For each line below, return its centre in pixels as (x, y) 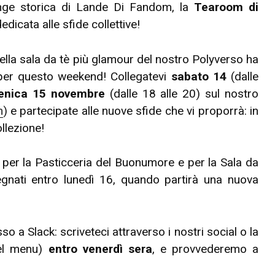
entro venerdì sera (100, 249)
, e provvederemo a (205, 249)
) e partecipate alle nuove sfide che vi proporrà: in (130, 110)
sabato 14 (199, 76)
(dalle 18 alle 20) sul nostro (181, 93)
